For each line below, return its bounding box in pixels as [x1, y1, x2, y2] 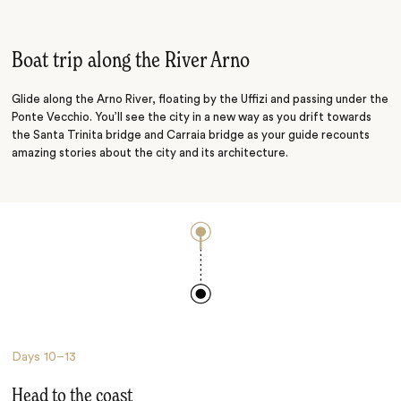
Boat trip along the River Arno [12, 49, 251, 73]
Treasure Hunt [25, 6, 113, 16]
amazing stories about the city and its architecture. [12, 146, 289, 159]
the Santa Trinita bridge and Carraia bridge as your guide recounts [12, 128, 371, 141]
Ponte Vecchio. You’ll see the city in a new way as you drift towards [12, 110, 372, 124]
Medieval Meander [25, 40, 137, 50]
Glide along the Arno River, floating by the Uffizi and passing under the [12, 92, 389, 106]
